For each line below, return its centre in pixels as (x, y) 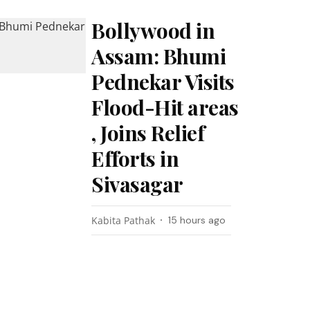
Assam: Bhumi (159, 56)
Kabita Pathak (124, 220)
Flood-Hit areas (165, 107)
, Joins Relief (148, 133)
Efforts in (135, 158)
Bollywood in (153, 30)
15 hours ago (197, 220)
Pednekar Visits (163, 82)
